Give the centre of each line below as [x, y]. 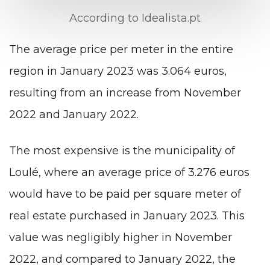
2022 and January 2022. [74, 115]
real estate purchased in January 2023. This [127, 215]
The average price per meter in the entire [121, 50]
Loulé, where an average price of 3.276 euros [129, 172]
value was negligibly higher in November [121, 237]
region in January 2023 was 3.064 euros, [118, 71]
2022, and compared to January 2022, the [122, 259]
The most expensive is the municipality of [122, 150]
